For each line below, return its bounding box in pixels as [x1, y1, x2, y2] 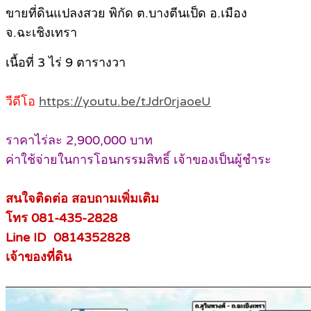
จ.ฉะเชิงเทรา [6, 25, 77, 41]
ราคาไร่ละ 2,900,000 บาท [6, 133, 153, 149]
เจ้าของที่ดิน [6, 249, 72, 265]
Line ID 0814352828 [6, 230, 130, 246]
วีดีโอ [6, 94, 35, 110]
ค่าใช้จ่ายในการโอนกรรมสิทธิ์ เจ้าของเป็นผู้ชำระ [6, 152, 271, 168]
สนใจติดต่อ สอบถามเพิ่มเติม [6, 191, 159, 207]
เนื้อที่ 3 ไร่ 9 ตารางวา [6, 55, 126, 71]
